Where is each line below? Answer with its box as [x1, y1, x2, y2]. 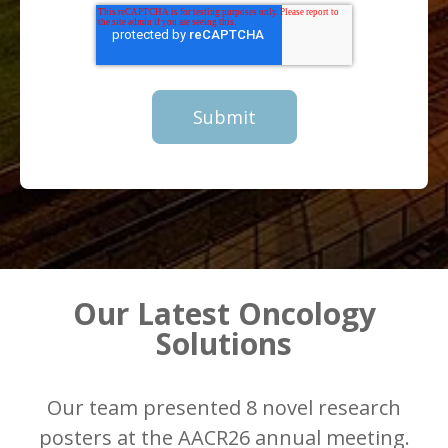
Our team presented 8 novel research [47, 394, 401, 422]
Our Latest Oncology [72, 293, 376, 335]
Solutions [156, 323, 292, 365]
